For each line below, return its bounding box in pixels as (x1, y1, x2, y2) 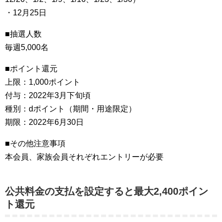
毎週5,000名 (5, 43, 49, 52)
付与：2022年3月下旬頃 (5, 91, 91, 100)
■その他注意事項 (5, 139, 65, 148)
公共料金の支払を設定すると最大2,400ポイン (5, 186, 208, 197)
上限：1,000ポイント (5, 78, 80, 86)
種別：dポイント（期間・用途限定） (5, 105, 136, 113)
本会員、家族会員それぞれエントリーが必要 (5, 153, 164, 161)
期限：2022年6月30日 (5, 118, 84, 126)
